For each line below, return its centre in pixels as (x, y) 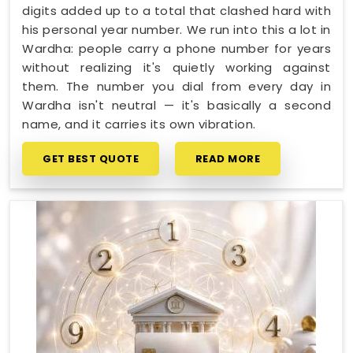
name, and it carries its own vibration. (139, 124)
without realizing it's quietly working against (176, 67)
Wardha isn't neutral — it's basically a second (176, 105)
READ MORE (227, 158)
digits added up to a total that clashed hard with (176, 10)
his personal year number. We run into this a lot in (176, 29)
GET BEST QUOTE (91, 158)
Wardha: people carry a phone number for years (176, 48)
